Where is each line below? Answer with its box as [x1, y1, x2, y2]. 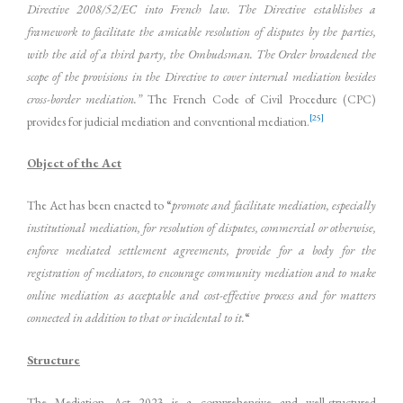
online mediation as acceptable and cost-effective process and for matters [27, 287, 376, 304]
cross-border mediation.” [27, 90, 142, 107]
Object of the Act [27, 155, 121, 172]
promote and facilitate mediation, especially [172, 197, 377, 214]
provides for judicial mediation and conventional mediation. [27, 112, 309, 130]
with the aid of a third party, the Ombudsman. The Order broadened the [27, 45, 376, 62]
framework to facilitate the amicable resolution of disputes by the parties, [27, 22, 376, 40]
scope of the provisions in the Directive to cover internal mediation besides [27, 67, 376, 85]
